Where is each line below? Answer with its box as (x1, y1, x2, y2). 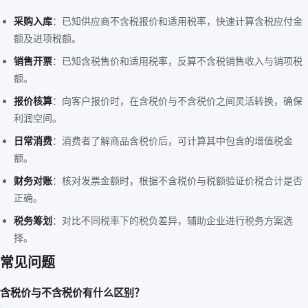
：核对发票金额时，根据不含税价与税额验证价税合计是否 (52, 175, 302, 186)
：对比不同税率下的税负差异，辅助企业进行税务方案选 (52, 214, 293, 226)
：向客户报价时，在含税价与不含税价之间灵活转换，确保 (52, 95, 302, 107)
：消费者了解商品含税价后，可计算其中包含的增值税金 (52, 135, 293, 146)
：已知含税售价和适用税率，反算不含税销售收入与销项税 (52, 55, 302, 67)
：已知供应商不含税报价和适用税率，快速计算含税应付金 (52, 15, 302, 27)
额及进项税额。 (14, 32, 81, 44)
